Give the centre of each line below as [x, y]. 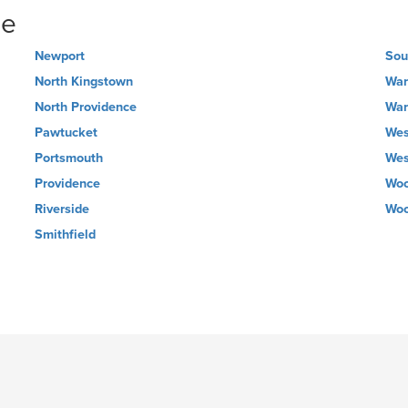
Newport [60, 56]
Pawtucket [66, 133]
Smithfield [66, 235]
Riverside [62, 209]
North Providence [86, 107]
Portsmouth [69, 158]
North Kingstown [84, 82]
